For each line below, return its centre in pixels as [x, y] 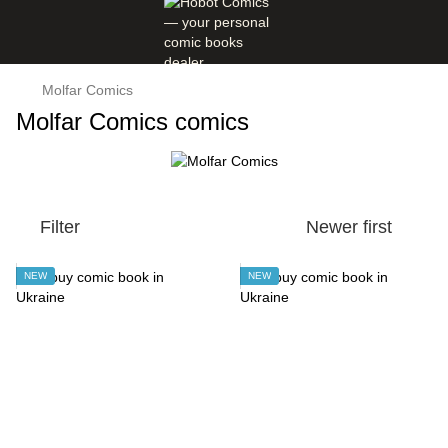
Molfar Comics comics [132, 121]
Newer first [349, 227]
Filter [60, 227]
